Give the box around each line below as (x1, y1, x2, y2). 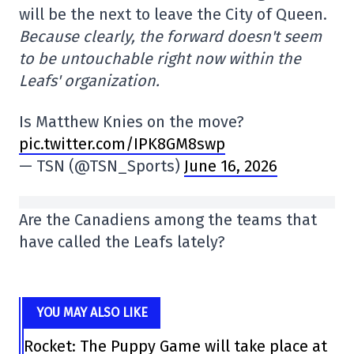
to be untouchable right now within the (19, 49, 301, 68)
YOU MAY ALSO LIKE (36, 305, 149, 320)
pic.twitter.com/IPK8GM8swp (19, 134, 225, 153)
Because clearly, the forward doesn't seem (19, 27, 322, 46)
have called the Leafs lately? (19, 232, 225, 251)
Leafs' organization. (19, 71, 164, 90)
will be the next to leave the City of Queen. (19, 5, 327, 24)
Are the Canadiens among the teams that (19, 210, 317, 229)
